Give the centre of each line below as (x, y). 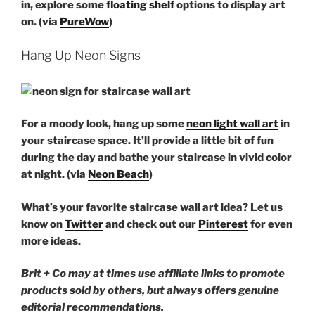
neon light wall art (232, 124)
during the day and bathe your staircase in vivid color (156, 158)
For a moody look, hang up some (104, 124)
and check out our (151, 224)
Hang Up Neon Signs (81, 55)
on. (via (40, 22)
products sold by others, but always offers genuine (150, 291)
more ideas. (51, 241)
